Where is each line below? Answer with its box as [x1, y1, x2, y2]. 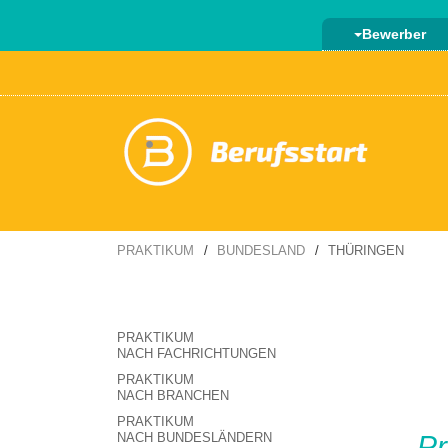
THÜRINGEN [328, 243, 404, 258]
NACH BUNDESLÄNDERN [117, 430, 272, 445]
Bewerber [362, 26, 426, 42]
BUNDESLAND [217, 243, 305, 258]
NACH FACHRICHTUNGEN [117, 346, 276, 361]
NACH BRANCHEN [117, 388, 229, 403]
